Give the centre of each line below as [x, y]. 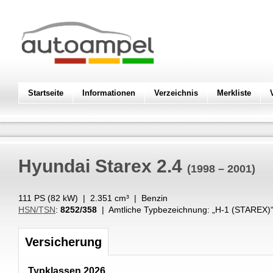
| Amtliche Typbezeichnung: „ [156, 210]
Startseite [46, 93]
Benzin [154, 198]
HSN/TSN [37, 210]
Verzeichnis [176, 93]
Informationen [109, 93]
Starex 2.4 [139, 166]
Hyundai [54, 166]
